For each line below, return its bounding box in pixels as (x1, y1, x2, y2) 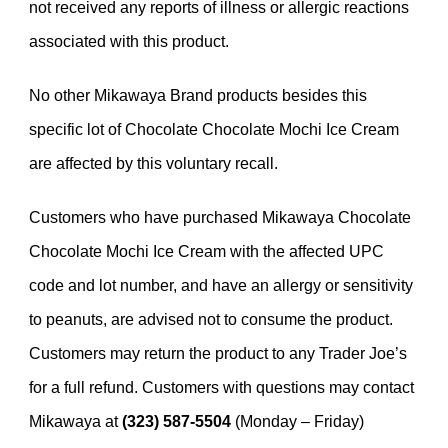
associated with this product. (29, 33, 229, 50)
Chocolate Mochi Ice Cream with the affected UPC (29, 243, 384, 260)
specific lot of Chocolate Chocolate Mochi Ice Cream (29, 121, 399, 138)
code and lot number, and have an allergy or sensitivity (29, 277, 413, 294)
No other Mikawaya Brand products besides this (29, 87, 367, 104)
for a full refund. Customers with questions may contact (29, 379, 414, 396)
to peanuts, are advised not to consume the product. (29, 311, 393, 328)
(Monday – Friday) (231, 413, 364, 430)
